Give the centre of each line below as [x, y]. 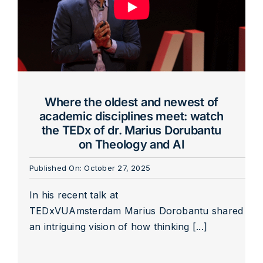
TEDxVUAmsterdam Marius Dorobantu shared [136, 210]
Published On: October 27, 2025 [90, 168]
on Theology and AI [131, 144]
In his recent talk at [74, 195]
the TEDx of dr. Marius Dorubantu [131, 130]
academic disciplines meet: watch [131, 116]
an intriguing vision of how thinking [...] [118, 226]
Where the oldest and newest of [131, 102]
